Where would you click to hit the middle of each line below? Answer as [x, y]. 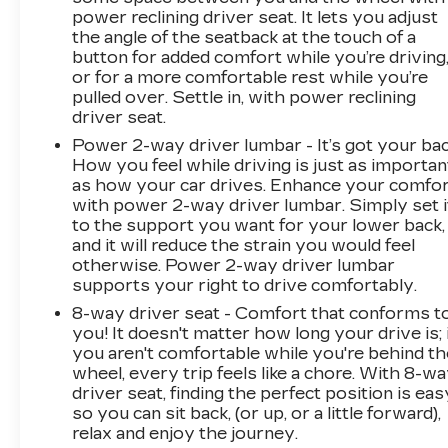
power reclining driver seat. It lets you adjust [255, 17]
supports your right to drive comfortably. [245, 285]
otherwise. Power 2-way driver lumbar [234, 265]
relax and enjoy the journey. [185, 433]
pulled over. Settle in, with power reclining [244, 97]
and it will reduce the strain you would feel [244, 245]
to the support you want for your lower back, [259, 225]
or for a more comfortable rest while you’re [250, 77]
